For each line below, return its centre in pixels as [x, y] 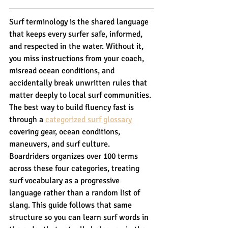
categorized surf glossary [89, 119]
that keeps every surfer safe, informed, [77, 34]
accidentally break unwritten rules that [79, 83]
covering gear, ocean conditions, [66, 132]
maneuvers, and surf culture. [61, 144]
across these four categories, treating [75, 168]
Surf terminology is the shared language [80, 22]
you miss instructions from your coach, [78, 58]
